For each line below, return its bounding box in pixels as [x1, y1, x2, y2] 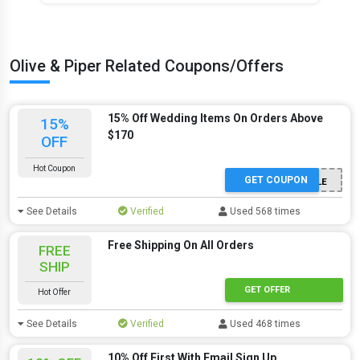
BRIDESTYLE [271, 175, 327, 187]
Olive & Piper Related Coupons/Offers [10, 56, 284, 76]
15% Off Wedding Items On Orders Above [107, 112, 323, 125]
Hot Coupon [33, 164, 76, 173]
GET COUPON [243, 174, 308, 186]
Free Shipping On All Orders [107, 239, 254, 252]
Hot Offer [38, 288, 72, 297]
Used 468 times [227, 318, 301, 329]
